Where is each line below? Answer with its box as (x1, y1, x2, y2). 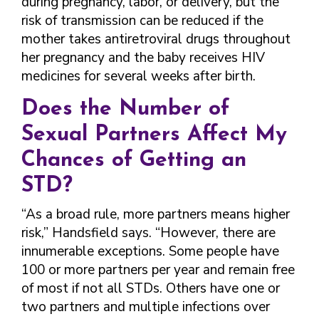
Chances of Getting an (21, 150, 246, 172)
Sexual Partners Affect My (21, 124, 287, 146)
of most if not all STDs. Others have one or (21, 279, 280, 298)
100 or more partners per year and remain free (21, 261, 295, 279)
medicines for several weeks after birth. (21, 67, 256, 85)
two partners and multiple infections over (21, 298, 270, 316)
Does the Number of (21, 98, 229, 120)
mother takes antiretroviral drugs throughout (21, 30, 291, 48)
